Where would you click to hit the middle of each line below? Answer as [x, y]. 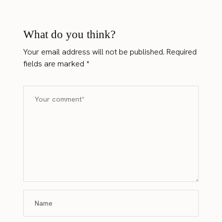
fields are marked [55, 64]
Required [182, 52]
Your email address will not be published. [94, 52]
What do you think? [70, 34]
